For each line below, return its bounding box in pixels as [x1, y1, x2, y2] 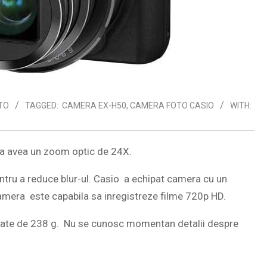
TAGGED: [25, 101, 58, 110]
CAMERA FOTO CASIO [130, 101, 214, 110]
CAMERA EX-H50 [62, 101, 126, 110]
